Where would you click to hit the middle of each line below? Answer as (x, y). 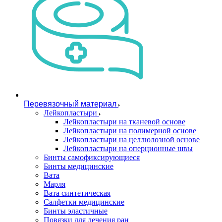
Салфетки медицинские (84, 202)
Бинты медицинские (79, 166)
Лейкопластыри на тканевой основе (124, 122)
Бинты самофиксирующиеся (92, 157)
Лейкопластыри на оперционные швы (128, 148)
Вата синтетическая (77, 193)
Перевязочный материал (70, 104)
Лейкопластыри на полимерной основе (130, 131)
